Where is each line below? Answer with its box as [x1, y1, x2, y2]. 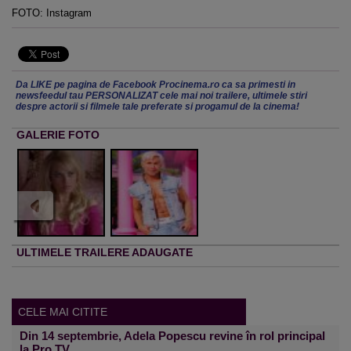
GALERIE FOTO [16, 128, 100, 141]
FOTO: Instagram [12, 6, 92, 19]
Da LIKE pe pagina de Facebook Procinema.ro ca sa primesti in [16, 78, 295, 90]
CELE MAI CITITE [18, 305, 107, 318]
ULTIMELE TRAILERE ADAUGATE [16, 245, 193, 259]
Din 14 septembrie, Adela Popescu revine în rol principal [20, 328, 325, 342]
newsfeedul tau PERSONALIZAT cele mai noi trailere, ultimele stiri [16, 89, 307, 101]
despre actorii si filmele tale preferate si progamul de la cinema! [16, 100, 299, 112]
